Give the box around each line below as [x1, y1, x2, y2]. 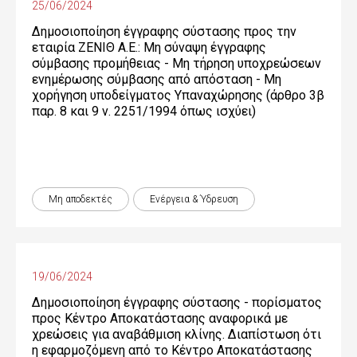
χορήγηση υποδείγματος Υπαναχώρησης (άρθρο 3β [32, 88, 324, 103]
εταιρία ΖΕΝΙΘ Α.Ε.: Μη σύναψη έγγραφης [32, 40, 266, 55]
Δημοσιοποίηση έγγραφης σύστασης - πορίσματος [32, 295, 322, 310]
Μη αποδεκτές [49, 194, 112, 205]
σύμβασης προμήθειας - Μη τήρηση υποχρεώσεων [32, 56, 321, 71]
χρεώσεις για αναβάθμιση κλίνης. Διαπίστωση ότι [32, 327, 321, 342]
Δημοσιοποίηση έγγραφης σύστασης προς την [32, 24, 296, 39]
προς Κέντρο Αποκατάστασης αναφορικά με [32, 311, 288, 326]
